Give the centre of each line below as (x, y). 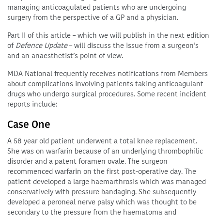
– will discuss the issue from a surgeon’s (133, 46)
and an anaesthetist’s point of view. (65, 56)
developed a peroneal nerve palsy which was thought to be (102, 202)
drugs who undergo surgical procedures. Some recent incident (107, 94)
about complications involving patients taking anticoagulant (105, 84)
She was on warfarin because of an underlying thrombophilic (105, 151)
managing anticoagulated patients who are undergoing (97, 7)
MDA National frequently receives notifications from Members (108, 74)
